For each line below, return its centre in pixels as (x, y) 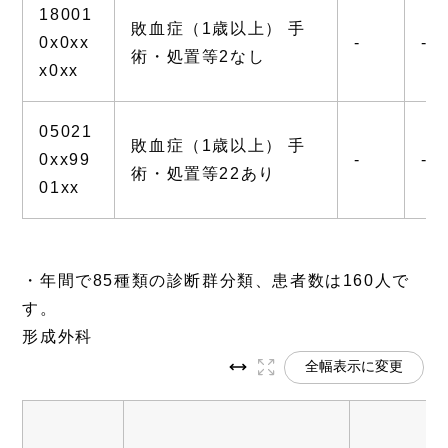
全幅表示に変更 (353, 366)
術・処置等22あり (203, 173)
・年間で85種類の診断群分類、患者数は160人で (216, 280)
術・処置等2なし (198, 56)
